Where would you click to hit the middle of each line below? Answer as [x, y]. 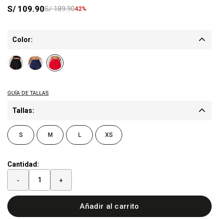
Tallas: [23, 110]
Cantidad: [23, 164]
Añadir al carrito [109, 206]
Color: [22, 40]
